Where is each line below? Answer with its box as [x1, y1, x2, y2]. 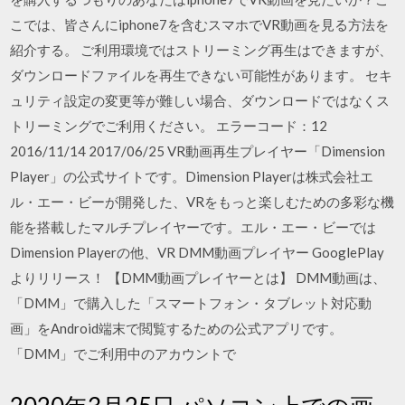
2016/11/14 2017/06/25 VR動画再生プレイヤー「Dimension [10, 143, 386, 159]
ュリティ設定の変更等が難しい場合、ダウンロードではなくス [10, 92, 391, 108]
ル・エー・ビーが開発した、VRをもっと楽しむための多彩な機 [10, 193, 395, 210]
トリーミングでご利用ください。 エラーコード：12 [10, 118, 328, 134]
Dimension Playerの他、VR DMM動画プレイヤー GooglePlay [10, 244, 385, 260]
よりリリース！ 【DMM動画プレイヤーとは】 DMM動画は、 [10, 269, 387, 286]
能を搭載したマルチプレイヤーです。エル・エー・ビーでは [10, 219, 377, 235]
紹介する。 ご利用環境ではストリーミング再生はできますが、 [10, 42, 393, 58]
